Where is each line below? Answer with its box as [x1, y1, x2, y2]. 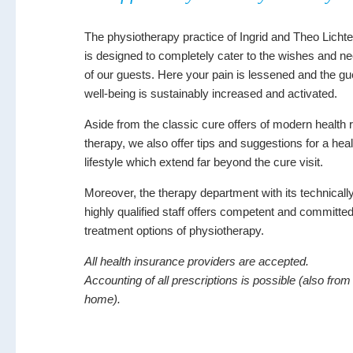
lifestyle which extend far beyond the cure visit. [84, 155, 323, 169]
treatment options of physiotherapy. [84, 224, 264, 237]
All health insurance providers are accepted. [84, 255, 309, 268]
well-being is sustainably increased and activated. [84, 87, 337, 100]
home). [84, 292, 121, 306]
